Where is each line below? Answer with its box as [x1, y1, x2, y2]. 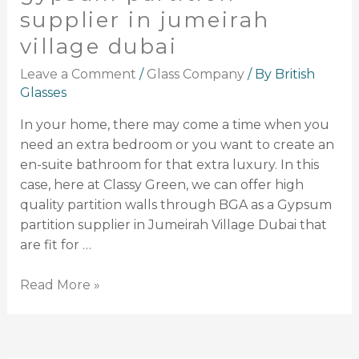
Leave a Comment [19, 66, 136, 82]
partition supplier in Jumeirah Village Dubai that [19, 216, 327, 232]
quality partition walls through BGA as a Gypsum [19, 196, 332, 212]
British [274, 66, 315, 82]
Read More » [19, 277, 100, 293]
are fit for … [19, 236, 91, 252]
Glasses [19, 84, 67, 100]
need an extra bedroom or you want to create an [19, 136, 334, 152]
